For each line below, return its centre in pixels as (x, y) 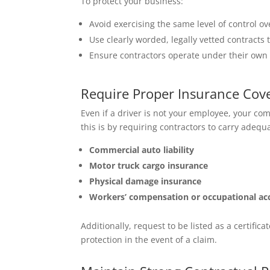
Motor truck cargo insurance (149, 165)
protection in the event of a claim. (149, 239)
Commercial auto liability (142, 149)
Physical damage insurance (146, 181)
